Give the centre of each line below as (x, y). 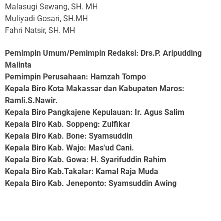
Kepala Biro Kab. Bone (45, 136)
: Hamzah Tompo (116, 76)
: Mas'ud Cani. (109, 147)
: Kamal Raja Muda (125, 171)
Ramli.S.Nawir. (31, 100)
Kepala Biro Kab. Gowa (46, 159)
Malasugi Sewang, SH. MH (51, 6)
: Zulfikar (114, 124)
